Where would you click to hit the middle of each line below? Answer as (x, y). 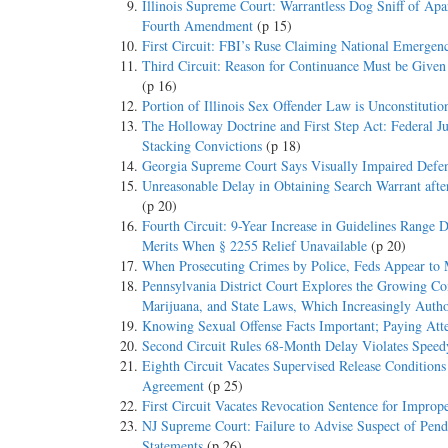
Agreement (173, 385)
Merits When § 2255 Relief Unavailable (254, 245)
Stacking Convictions (202, 145)
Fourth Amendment (197, 25)
